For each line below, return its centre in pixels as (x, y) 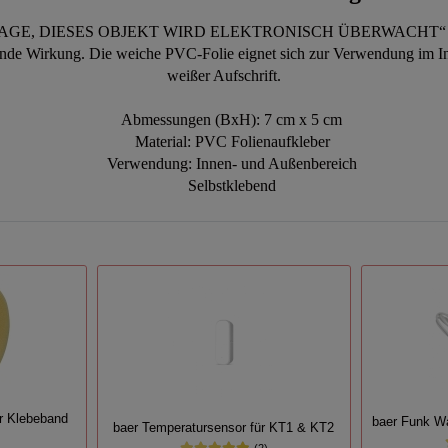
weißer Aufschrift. (224, 76)
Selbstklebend (224, 186)
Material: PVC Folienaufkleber (224, 142)
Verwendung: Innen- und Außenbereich (224, 164)
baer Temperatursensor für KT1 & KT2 (224, 427)
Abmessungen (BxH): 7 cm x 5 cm (224, 120)
